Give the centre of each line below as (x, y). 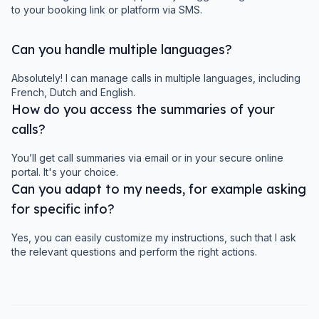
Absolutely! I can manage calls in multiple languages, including (156, 78)
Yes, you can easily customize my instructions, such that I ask (154, 237)
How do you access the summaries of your (143, 109)
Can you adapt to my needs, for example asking (159, 189)
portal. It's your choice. (65, 172)
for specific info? (63, 209)
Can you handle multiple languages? (122, 49)
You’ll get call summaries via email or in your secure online (147, 158)
